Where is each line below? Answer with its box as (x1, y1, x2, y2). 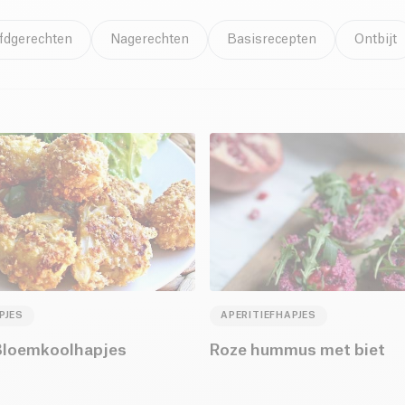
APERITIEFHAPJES (221, 311, 316, 321)
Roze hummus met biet (210, 343, 385, 359)
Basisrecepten (227, 33, 316, 46)
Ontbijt (354, 33, 397, 46)
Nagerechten (110, 33, 189, 46)
